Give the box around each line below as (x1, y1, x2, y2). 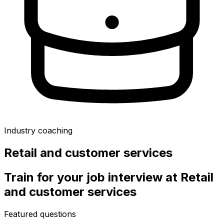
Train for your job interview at (4, 169, 180, 184)
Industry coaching (4, 125, 72, 135)
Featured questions (4, 208, 76, 219)
